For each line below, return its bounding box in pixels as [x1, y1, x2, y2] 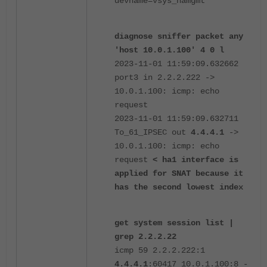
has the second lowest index [114, 182, 243, 192]
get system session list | [114, 218, 234, 228]
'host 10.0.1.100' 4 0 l [114, 45, 224, 55]
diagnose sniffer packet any [114, 32, 243, 41]
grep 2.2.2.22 [114, 232, 176, 241]
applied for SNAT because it [114, 169, 243, 178]
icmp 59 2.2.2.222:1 [114, 246, 205, 255]
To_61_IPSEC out [114, 128, 191, 137]
